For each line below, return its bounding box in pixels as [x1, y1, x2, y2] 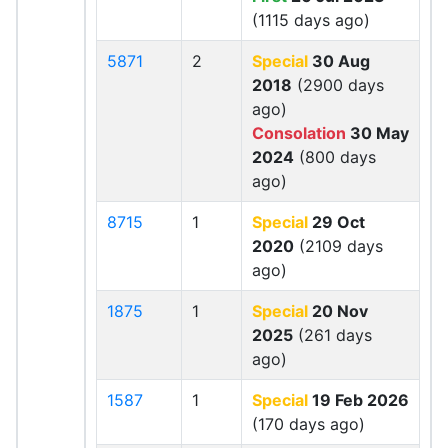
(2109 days [294, 236, 383, 256]
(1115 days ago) [252, 10, 370, 30]
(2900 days [292, 75, 384, 95]
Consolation [252, 123, 346, 143]
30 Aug [308, 51, 370, 71]
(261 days [293, 325, 372, 345]
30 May [346, 123, 409, 143]
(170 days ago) [252, 414, 365, 434]
